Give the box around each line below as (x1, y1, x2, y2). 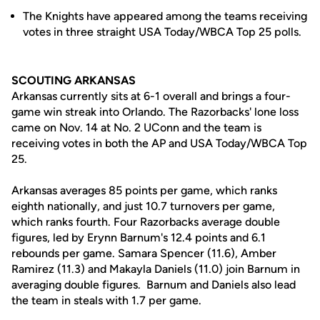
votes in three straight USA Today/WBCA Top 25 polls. (23, 25, 301, 39)
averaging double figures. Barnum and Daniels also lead (11, 278, 296, 291)
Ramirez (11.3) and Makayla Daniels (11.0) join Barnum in (11, 262, 300, 276)
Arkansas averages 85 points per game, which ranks (11, 184, 277, 197)
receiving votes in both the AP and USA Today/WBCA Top (11, 136, 307, 150)
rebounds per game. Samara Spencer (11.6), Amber (11, 246, 276, 260)
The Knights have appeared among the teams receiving (23, 9, 307, 23)
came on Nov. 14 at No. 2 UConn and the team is (11, 121, 261, 134)
